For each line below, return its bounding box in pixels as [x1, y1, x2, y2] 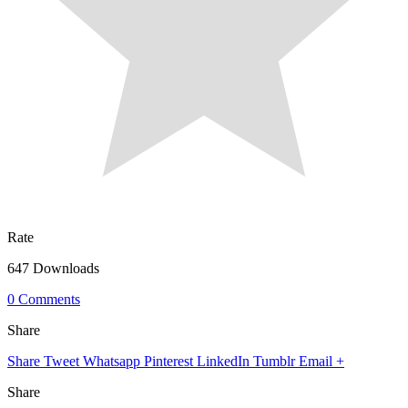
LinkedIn [197, 352, 250, 369]
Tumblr [253, 352, 295, 369]
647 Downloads [7, 260, 99, 276]
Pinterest [144, 352, 193, 369]
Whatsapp [83, 352, 140, 369]
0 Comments [7, 291, 80, 307]
